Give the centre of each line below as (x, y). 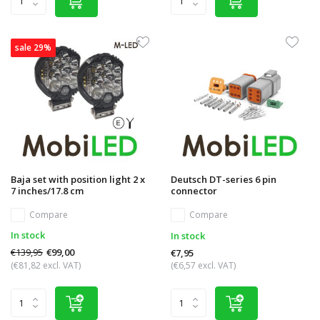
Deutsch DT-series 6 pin (224, 179)
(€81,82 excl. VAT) (46, 265)
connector (194, 190)
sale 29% (33, 48)
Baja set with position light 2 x (78, 179)
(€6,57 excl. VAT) (203, 265)
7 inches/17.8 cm (47, 190)
